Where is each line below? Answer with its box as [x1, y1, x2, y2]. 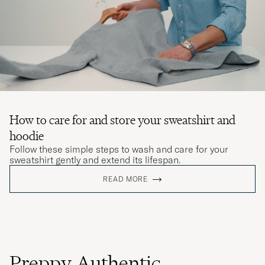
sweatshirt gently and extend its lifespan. [9, 154, 180, 166]
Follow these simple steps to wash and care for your [9, 143, 228, 156]
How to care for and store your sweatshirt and [9, 112, 235, 128]
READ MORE [103, 174, 148, 184]
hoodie [9, 128, 44, 144]
